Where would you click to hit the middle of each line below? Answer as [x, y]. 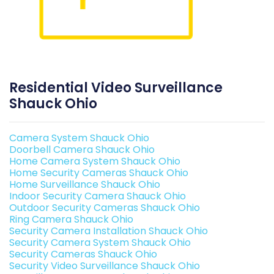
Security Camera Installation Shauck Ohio [109, 231]
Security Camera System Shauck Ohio [100, 243]
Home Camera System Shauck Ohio [95, 161]
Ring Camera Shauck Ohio [71, 219]
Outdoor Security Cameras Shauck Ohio [105, 208]
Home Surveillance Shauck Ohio [85, 184]
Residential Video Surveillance [116, 88]
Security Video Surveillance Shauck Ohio [105, 266]
